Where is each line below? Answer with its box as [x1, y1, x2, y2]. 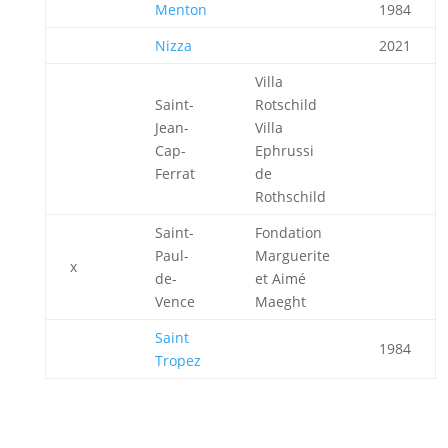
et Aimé [254, 269, 306, 288]
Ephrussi [254, 141, 314, 160]
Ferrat [154, 164, 195, 183]
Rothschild [254, 187, 326, 206]
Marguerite [254, 246, 330, 265]
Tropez [154, 351, 201, 370]
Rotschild [254, 95, 317, 114]
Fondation [254, 223, 322, 242]
